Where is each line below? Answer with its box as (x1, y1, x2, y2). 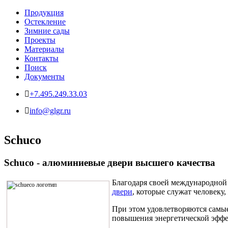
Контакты (24, 54, 59, 63)
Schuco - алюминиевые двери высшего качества (4, 157, 215, 168)
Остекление (24, 17, 66, 26)
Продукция (24, 8, 64, 17)
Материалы (24, 45, 64, 53)
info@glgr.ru (30, 106, 71, 115)
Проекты (24, 36, 55, 44)
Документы (24, 72, 65, 81)
